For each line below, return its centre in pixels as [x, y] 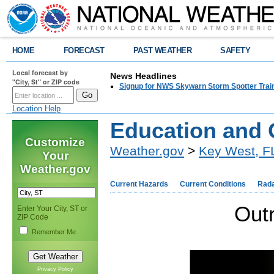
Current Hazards [139, 184]
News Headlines [143, 76]
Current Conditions [213, 184]
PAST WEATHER [162, 50]
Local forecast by [40, 72]
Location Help [36, 109]
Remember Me [54, 232]
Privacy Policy [55, 269]
